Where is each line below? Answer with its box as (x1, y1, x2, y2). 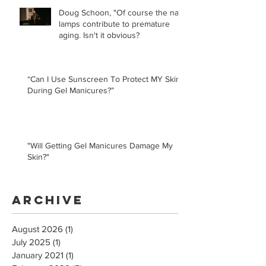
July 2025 (12, 236, 50, 247)
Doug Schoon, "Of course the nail (59, 7, 182, 17)
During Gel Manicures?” (27, 85, 114, 95)
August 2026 (12, 223, 63, 234)
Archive (12, 192, 84, 207)
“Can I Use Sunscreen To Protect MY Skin (27, 74, 180, 84)
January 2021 (12, 249, 64, 260)
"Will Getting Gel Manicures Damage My (27, 140, 173, 150)
